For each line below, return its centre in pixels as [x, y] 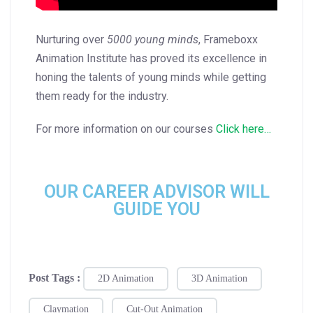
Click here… [243, 129]
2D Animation [126, 278]
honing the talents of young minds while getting [151, 77]
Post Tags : [56, 277]
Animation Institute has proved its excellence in [151, 58]
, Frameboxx [228, 39]
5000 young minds [153, 39]
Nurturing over [71, 39]
